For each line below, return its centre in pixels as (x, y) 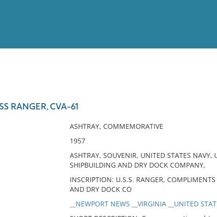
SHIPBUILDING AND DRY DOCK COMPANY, (137, 165)
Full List (198, 95)
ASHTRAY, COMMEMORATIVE (116, 126)
